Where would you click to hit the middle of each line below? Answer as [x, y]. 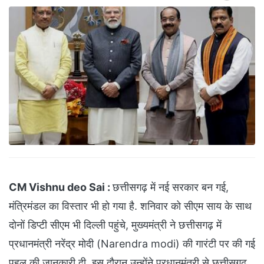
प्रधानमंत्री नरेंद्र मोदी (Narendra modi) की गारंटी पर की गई [132, 244]
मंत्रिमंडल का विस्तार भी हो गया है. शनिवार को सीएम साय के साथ [130, 206]
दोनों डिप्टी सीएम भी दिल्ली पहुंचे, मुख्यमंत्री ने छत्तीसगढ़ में [115, 225]
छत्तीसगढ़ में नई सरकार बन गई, [171, 187]
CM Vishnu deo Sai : [61, 187]
